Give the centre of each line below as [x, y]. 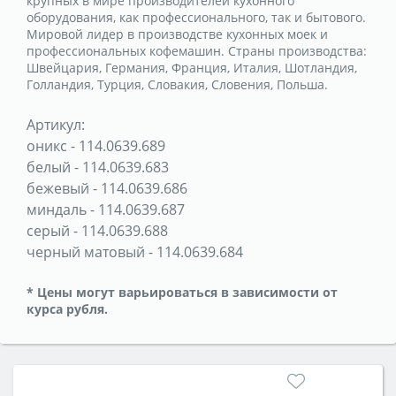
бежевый [58, 188]
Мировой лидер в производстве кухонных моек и [177, 34]
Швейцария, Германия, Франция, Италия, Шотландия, [192, 67]
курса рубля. [67, 308]
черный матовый [86, 251]
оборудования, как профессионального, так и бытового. [196, 17]
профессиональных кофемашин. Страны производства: [197, 50]
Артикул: [56, 124]
